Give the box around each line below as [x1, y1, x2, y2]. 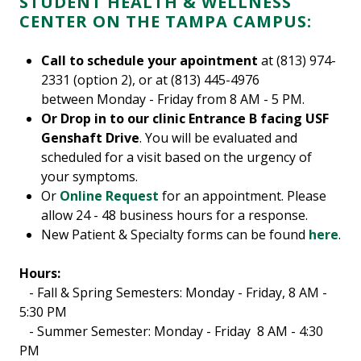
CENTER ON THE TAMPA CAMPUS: [19, 10, 317, 33]
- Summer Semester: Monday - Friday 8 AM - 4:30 [19, 322, 323, 341]
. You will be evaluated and [139, 129, 298, 147]
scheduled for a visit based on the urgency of [41, 148, 313, 167]
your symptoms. [41, 168, 139, 186]
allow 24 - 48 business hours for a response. [41, 206, 309, 225]
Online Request [60, 187, 160, 205]
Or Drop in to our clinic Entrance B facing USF [41, 110, 330, 128]
